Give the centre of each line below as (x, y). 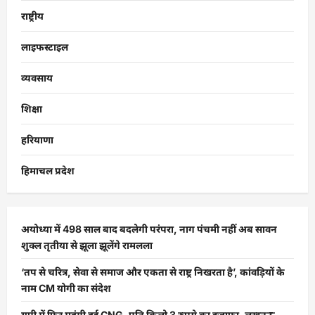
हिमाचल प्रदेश (48, 171)
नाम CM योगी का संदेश (66, 288)
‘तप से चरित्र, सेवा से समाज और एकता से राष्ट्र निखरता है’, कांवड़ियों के (153, 272)
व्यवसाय (37, 78)
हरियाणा (37, 140)
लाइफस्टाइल (45, 47)
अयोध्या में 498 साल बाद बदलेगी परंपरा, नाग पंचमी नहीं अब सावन (149, 229)
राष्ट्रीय (32, 16)
